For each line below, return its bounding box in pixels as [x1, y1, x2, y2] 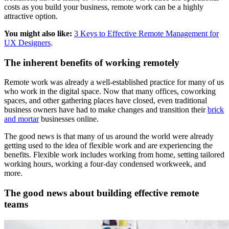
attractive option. [4, 11, 58, 20]
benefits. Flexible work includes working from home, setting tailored [4, 150, 224, 159]
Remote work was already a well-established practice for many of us [4, 78, 224, 87]
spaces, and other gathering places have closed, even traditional [4, 96, 207, 105]
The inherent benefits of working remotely [4, 57, 182, 68]
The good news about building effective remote [4, 188, 199, 199]
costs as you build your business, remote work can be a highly [4, 2, 203, 11]
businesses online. [39, 114, 101, 124]
